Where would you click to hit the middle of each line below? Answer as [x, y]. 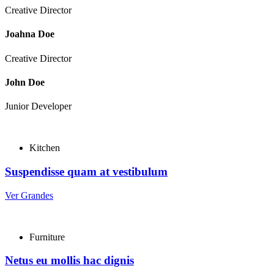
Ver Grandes [29, 195]
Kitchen [45, 148]
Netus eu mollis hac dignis [69, 261]
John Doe [25, 82]
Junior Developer [38, 106]
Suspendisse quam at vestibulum [86, 171]
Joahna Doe [30, 34]
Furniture [47, 237]
